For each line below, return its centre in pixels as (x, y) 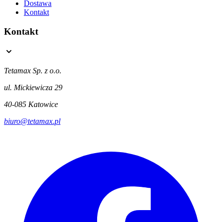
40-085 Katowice (31, 104)
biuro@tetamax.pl (32, 121)
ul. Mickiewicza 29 (33, 87)
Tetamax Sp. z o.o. (33, 70)
